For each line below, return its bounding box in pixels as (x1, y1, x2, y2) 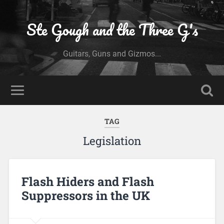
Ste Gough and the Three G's (26, 17, 198, 42)
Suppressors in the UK (21, 187, 150, 203)
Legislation (82, 133, 141, 148)
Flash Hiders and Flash (21, 173, 154, 189)
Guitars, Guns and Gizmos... (63, 49, 161, 58)
